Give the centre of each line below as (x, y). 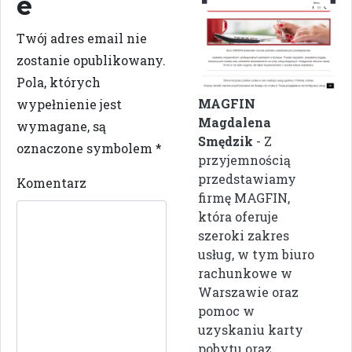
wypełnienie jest (69, 104)
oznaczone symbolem (86, 148)
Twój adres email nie (82, 38)
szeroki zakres (244, 235)
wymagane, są (61, 126)
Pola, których (59, 82)
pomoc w (226, 310)
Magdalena (235, 122)
